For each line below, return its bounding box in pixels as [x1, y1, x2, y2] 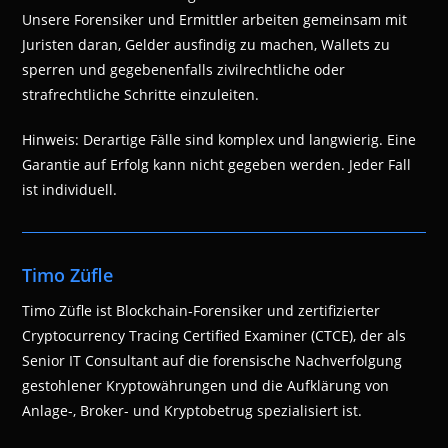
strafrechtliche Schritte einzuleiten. [22, 85, 260, 105]
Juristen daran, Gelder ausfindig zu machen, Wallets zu [22, 35, 391, 55]
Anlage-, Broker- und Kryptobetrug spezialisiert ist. [22, 401, 363, 421]
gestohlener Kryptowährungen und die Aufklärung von [22, 376, 390, 396]
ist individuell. [22, 180, 118, 200]
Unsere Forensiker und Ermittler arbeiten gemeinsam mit [22, 10, 408, 30]
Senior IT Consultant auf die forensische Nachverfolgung [22, 351, 403, 371]
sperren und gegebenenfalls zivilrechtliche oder [22, 60, 346, 80]
